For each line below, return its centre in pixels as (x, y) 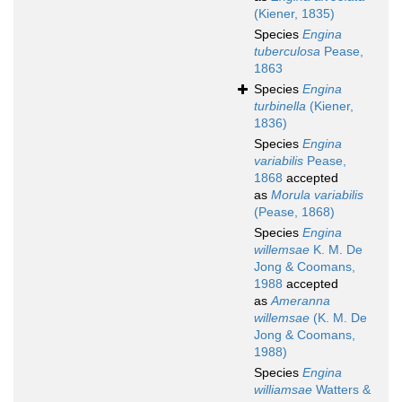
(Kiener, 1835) (294, 14)
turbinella (280, 106)
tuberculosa (287, 52)
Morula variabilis (317, 195)
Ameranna (301, 301)
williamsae (283, 390)
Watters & (341, 390)
